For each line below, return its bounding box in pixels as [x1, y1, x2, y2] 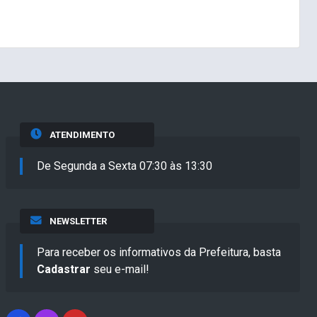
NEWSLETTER [49, 216, 107, 227]
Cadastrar [37, 263, 91, 277]
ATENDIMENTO [49, 129, 115, 141]
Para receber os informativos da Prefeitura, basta [37, 246, 281, 260]
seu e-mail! [91, 263, 149, 277]
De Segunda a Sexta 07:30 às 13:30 [37, 159, 212, 173]
